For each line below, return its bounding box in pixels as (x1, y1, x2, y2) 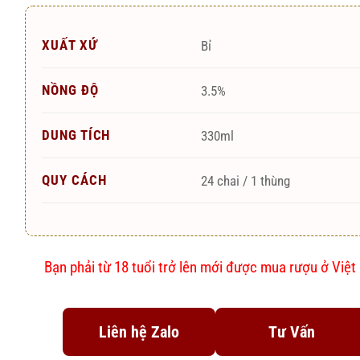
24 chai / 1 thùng (201, 172, 291, 189)
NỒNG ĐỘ (42, 82, 99, 99)
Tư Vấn (268, 322, 316, 342)
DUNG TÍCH (42, 127, 111, 144)
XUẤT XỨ (42, 37, 98, 54)
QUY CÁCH (42, 172, 107, 189)
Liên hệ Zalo (99, 322, 180, 342)
